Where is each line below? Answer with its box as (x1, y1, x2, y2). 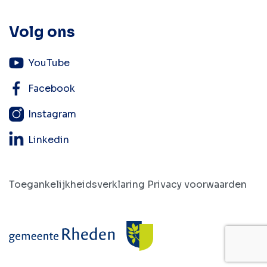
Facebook (28, 82, 75, 95)
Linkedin (28, 133, 69, 147)
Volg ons (9, 23, 75, 42)
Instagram (28, 108, 76, 121)
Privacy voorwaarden (147, 178, 247, 191)
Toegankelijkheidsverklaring (9, 178, 145, 191)
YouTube (28, 57, 70, 70)
